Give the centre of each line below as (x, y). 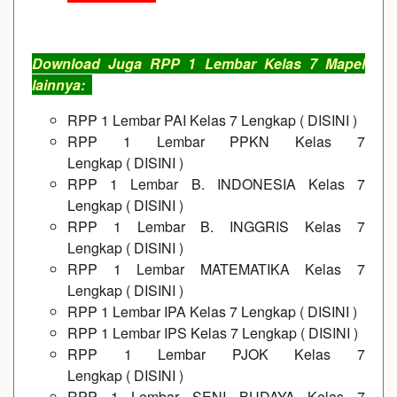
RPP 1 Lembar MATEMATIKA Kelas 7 (216, 269)
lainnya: (62, 85)
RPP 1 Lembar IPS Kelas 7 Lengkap (182, 333)
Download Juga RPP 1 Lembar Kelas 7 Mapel (198, 63)
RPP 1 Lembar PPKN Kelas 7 (216, 141)
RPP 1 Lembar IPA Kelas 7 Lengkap (182, 311)
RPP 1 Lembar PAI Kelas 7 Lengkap (182, 120)
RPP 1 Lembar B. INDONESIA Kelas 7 (216, 184)
